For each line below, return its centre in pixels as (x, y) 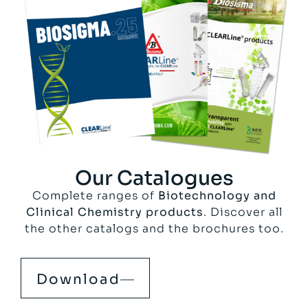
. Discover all (243, 212)
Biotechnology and (217, 195)
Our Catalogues (154, 178)
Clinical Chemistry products (114, 212)
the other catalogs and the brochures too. (154, 228)
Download (78, 280)
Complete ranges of (95, 195)
